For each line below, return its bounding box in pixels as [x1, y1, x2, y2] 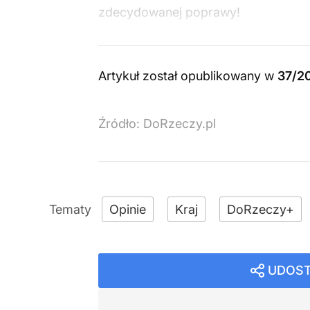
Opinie [109, 202, 146, 217]
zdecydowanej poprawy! [98, 5, 240, 19]
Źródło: [98, 116, 143, 131]
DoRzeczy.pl [143, 116, 216, 131]
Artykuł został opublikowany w [98, 69, 277, 83]
